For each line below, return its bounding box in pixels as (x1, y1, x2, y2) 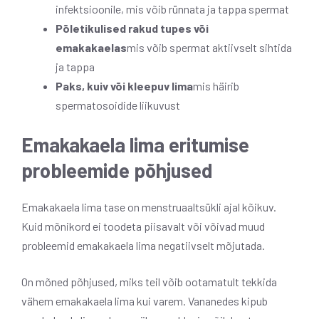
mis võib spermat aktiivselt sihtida (127, 40, 292, 54)
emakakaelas (56, 40, 127, 54)
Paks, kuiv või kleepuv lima (56, 78, 193, 93)
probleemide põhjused (21, 157, 213, 182)
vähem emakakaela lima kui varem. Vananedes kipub (21, 293, 268, 308)
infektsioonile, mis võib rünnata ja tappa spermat (56, 1, 289, 16)
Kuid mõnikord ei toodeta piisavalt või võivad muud (21, 219, 265, 233)
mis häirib (193, 78, 239, 93)
